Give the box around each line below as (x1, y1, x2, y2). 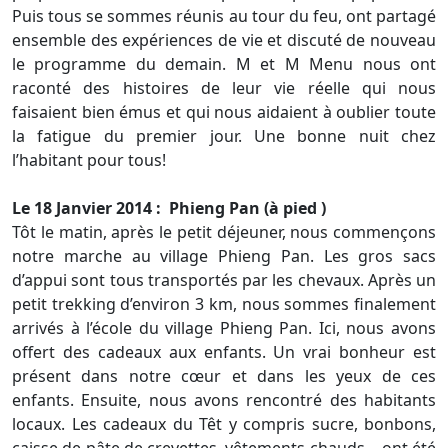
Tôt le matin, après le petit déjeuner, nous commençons (12, 221, 436, 243)
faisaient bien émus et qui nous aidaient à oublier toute (12, 101, 436, 123)
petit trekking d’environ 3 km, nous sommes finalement (12, 293, 436, 315)
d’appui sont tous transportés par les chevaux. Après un (12, 269, 436, 291)
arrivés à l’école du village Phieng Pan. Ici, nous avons (12, 317, 436, 339)
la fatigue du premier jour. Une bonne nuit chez (12, 125, 436, 147)
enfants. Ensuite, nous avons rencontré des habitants (12, 389, 436, 411)
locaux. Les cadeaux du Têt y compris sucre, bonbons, (12, 413, 436, 435)
